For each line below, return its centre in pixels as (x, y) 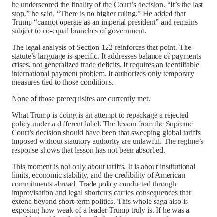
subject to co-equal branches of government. (79, 31)
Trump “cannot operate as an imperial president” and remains (105, 22)
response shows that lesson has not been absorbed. (88, 150)
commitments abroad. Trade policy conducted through (94, 184)
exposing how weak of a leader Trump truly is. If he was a (101, 210)
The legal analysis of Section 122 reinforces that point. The (101, 47)
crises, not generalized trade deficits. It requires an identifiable (105, 64)
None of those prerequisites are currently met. (81, 98)
